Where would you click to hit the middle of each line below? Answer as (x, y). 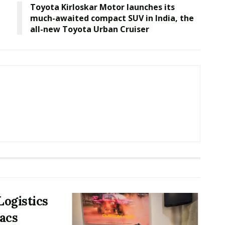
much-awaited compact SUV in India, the (112, 18)
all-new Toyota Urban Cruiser (90, 29)
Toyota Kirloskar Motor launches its (102, 7)
